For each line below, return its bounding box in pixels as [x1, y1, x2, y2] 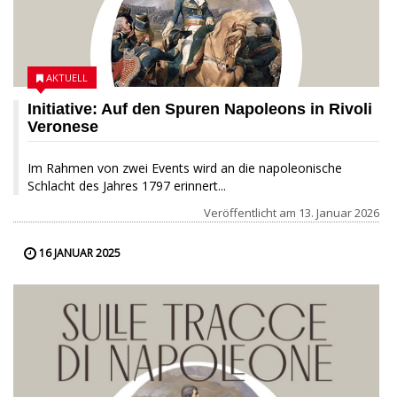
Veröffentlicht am [204, 205, 299, 222]
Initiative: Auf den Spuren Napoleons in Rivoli [27, 100, 372, 119]
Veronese [27, 118, 98, 136]
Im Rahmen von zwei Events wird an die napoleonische [27, 160, 342, 177]
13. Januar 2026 [299, 205, 379, 222]
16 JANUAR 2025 [36, 245, 121, 261]
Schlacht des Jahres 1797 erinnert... [27, 177, 226, 195]
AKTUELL [46, 71, 88, 85]
